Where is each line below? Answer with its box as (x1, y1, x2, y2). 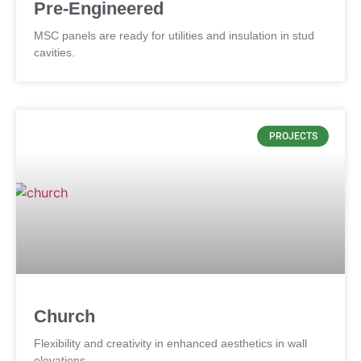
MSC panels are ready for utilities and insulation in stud (34, 29, 314, 42)
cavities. (34, 46, 75, 59)
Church (34, 306, 95, 326)
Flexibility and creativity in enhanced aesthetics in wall (34, 337, 307, 350)
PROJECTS (268, 131, 317, 143)
